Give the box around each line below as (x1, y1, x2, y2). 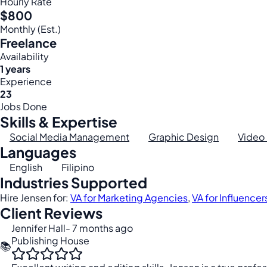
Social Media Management (10, 131, 129, 143)
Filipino (61, 161, 94, 173)
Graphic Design (148, 131, 219, 143)
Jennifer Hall (11, 222, 66, 234)
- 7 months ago (66, 222, 133, 234)
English (10, 161, 42, 173)
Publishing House (11, 234, 89, 247)
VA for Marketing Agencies (70, 191, 188, 204)
